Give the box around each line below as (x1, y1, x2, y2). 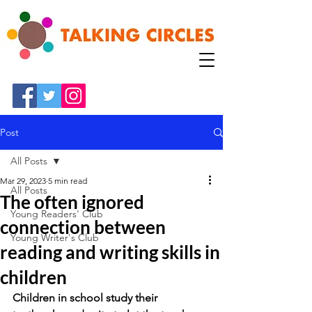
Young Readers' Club (10, 208, 103, 220)
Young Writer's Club (10, 231, 99, 244)
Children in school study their (13, 291, 160, 304)
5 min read (48, 175, 87, 186)
